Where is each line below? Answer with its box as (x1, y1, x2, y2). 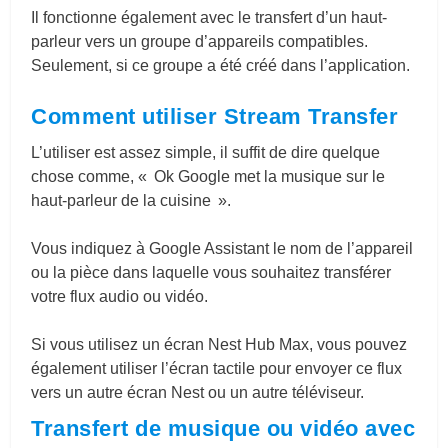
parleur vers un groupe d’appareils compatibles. (31, 33, 369, 51)
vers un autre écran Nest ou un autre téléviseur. (31, 384, 365, 402)
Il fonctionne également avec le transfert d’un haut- (31, 9, 388, 27)
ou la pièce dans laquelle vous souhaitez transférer (31, 264, 392, 282)
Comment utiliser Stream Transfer (31, 104, 399, 130)
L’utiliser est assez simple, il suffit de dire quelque (31, 144, 381, 162)
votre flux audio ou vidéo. (31, 288, 209, 306)
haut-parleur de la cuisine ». (31, 192, 232, 210)
